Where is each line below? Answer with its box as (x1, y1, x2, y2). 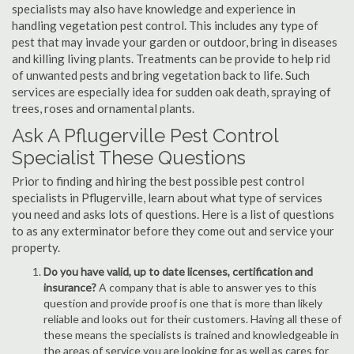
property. (12, 240, 60, 254)
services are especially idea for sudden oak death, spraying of (12, 85, 331, 99)
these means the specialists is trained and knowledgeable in (43, 328, 339, 341)
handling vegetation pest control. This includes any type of (12, 18, 318, 32)
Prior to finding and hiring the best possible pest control (12, 174, 304, 188)
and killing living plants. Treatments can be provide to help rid (12, 51, 330, 66)
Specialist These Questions (12, 146, 246, 169)
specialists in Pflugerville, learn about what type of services (12, 190, 322, 205)
